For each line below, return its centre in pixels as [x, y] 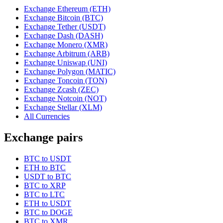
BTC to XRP [45, 185]
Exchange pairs [43, 137]
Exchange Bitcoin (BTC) [63, 17]
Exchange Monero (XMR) [66, 44]
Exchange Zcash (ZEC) [61, 89]
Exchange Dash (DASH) [63, 35]
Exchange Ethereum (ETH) [67, 8]
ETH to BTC [45, 167]
